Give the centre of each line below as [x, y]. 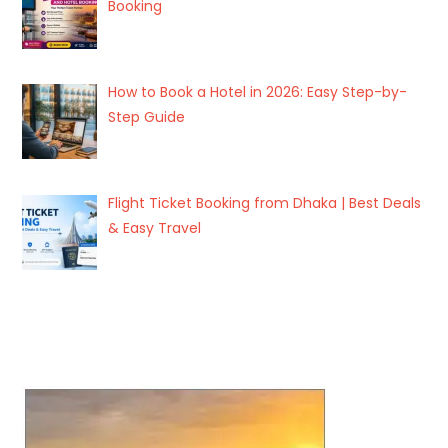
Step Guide [146, 117]
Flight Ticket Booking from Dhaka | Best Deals [264, 202]
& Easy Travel [154, 227]
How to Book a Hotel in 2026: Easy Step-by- [257, 92]
